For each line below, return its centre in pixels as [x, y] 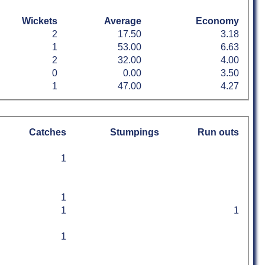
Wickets [40, 21]
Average [123, 21]
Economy [217, 21]
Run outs [218, 132]
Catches [48, 132]
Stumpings [135, 132]
